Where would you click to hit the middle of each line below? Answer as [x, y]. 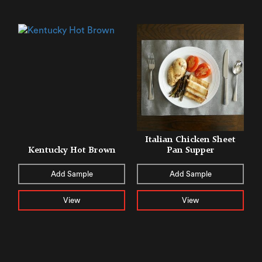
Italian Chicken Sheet [190, 139]
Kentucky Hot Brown [72, 150]
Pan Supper [190, 150]
